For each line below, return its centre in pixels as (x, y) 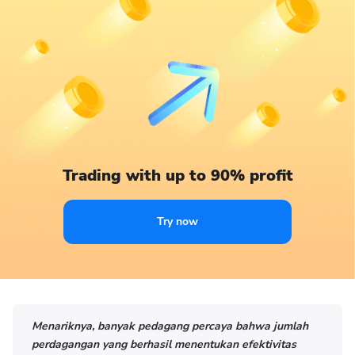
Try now (177, 221)
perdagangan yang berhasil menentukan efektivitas (164, 344)
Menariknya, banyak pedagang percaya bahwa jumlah (170, 326)
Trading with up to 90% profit (177, 176)
